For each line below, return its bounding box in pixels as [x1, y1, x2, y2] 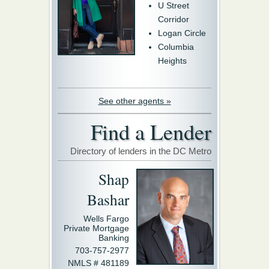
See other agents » [98, 95, 171, 106]
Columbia [158, 41, 194, 52]
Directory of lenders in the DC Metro [70, 145, 211, 156]
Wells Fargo [83, 213, 129, 223]
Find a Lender [91, 116, 211, 146]
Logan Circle [158, 28, 206, 38]
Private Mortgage [64, 223, 129, 233]
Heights [158, 55, 187, 65]
